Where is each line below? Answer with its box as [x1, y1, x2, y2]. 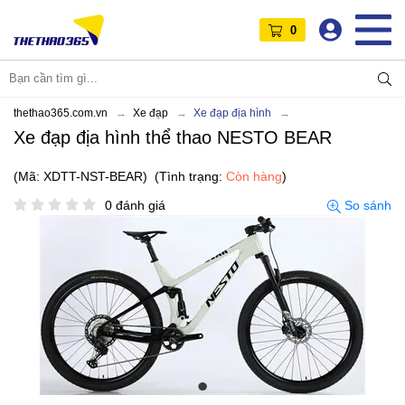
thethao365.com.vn [14, 106, 108, 119]
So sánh [341, 197, 391, 212]
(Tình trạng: [155, 168, 226, 184]
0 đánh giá [105, 197, 165, 212]
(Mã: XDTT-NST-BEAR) [14, 168, 147, 184]
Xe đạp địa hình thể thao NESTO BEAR [14, 127, 332, 147]
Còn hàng [226, 168, 282, 184]
